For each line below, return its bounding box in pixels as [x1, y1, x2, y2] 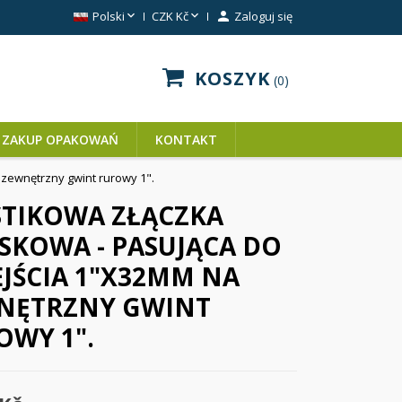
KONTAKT [155, 130, 217, 148]
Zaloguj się [234, 8, 293, 24]
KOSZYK [195, 66, 270, 91]
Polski [92, 8, 125, 24]
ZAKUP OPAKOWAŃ [2, 130, 118, 148]
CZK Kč [152, 8, 188, 24]
